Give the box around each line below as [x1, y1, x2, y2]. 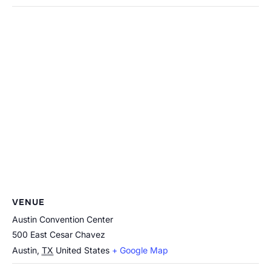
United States [56, 245, 109, 255]
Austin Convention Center [12, 214, 113, 224]
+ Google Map [112, 245, 168, 255]
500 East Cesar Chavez [12, 229, 105, 240]
